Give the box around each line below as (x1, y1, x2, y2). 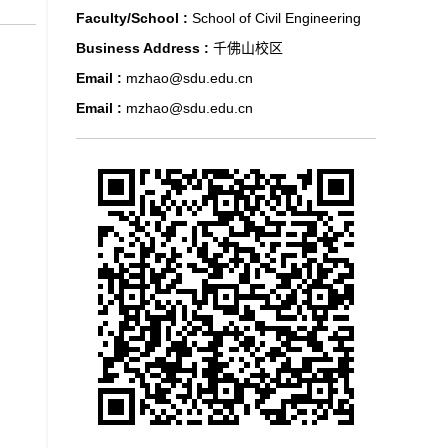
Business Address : (76, 40, 213, 56)
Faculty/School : (76, 10, 192, 26)
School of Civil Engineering (192, 10, 361, 26)
